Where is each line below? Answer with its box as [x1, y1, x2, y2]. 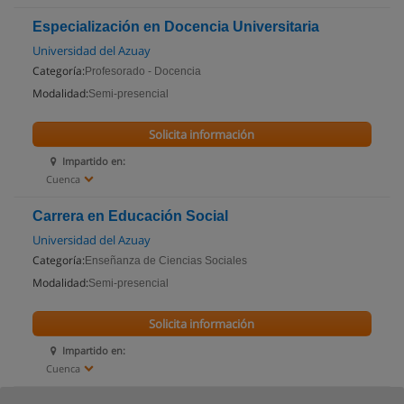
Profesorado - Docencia [85, 65, 201, 78]
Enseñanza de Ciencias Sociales [85, 254, 247, 267]
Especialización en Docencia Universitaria [32, 19, 319, 34]
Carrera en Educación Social [32, 208, 228, 224]
